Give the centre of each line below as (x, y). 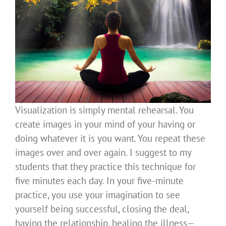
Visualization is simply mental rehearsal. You (104, 110)
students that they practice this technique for (105, 167)
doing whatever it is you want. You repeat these (110, 138)
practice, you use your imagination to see (98, 195)
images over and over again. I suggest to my (103, 153)
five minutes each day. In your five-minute (99, 181)
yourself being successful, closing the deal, (102, 209)
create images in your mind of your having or (105, 124)
